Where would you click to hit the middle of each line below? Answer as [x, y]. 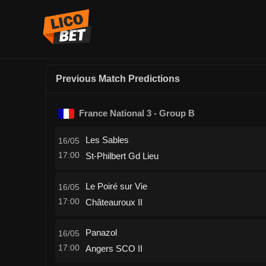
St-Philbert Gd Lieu [122, 156]
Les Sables [107, 140]
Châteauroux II [114, 202]
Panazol [101, 232]
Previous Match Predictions [118, 79]
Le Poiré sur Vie [116, 186]
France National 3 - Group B [137, 113]
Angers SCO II [114, 248]
